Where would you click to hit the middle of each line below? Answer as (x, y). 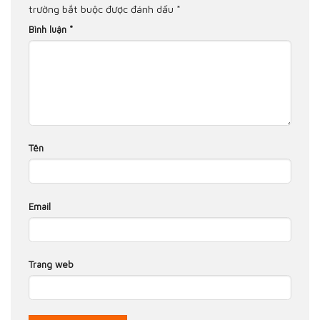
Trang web (51, 264)
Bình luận (49, 29)
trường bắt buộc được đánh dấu (102, 9)
